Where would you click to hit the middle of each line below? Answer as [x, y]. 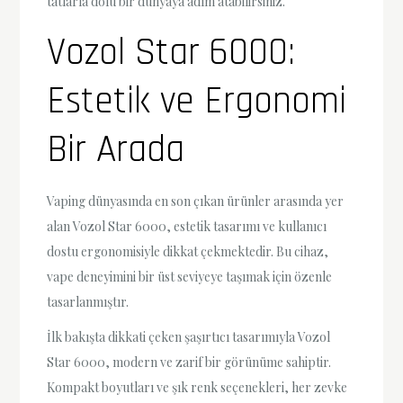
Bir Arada [116, 150]
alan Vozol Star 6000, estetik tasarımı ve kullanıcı [187, 226]
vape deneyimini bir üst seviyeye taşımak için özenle [190, 276]
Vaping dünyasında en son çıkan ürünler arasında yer [196, 201]
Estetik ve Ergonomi [197, 101]
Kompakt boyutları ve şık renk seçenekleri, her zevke [197, 387]
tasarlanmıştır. [88, 301]
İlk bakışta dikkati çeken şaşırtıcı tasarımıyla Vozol [189, 336]
